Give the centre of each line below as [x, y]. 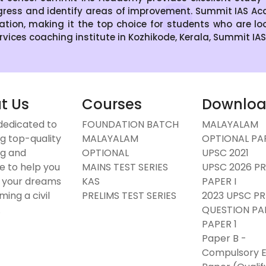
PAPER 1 [219, 224]
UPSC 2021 [225, 153]
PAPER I [219, 182]
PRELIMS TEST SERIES [129, 196]
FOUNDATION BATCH [131, 125]
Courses [112, 104]
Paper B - [224, 239]
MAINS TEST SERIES [125, 167]
